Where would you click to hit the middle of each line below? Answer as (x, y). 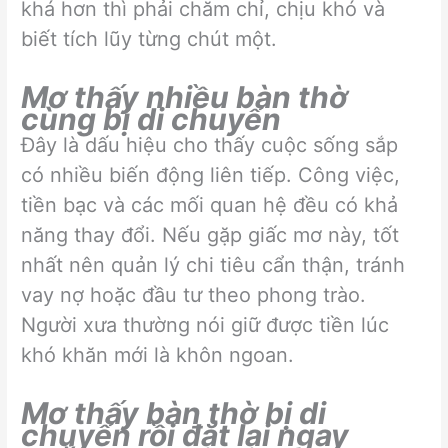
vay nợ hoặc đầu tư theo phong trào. (194, 295)
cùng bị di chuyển (151, 119)
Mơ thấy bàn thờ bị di (174, 413)
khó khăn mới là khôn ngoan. (158, 355)
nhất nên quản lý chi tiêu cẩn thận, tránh (213, 265)
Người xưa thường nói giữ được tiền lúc (205, 325)
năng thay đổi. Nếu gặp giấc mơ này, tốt (210, 235)
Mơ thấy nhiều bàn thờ (185, 97)
